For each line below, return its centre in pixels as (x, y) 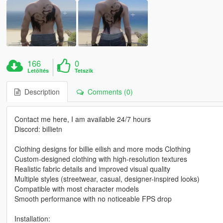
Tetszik (84, 71)
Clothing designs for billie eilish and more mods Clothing (102, 149)
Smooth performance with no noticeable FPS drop (93, 199)
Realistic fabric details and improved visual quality (92, 169)
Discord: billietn (38, 129)
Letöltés (38, 71)
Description (40, 92)
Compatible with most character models (76, 189)
